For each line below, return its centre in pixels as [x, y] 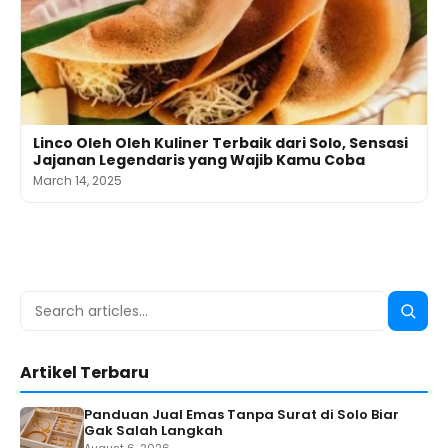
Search [50, 305]
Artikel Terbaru [84, 373]
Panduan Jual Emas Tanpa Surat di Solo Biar [241, 415]
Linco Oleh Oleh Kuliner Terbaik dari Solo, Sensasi [220, 143]
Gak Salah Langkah [153, 431]
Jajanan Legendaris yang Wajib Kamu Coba [199, 160]
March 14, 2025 [77, 181]
